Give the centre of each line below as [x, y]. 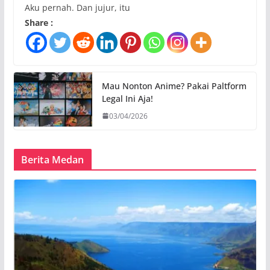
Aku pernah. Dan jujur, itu [77, 7]
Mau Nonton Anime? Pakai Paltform [174, 86]
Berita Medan [52, 159]
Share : [39, 22]
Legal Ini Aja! [127, 98]
